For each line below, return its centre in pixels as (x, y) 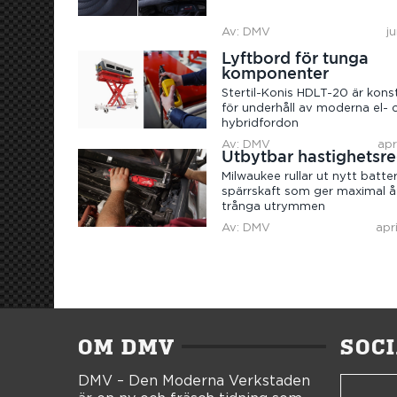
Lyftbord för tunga (296, 58)
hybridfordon (261, 124)
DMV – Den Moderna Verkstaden (194, 381)
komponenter (276, 74)
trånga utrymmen (274, 207)
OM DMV (127, 347)
